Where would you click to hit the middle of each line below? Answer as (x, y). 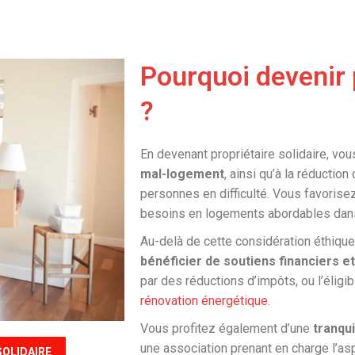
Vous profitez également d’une (227, 328)
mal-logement (182, 174)
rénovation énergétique (204, 301)
